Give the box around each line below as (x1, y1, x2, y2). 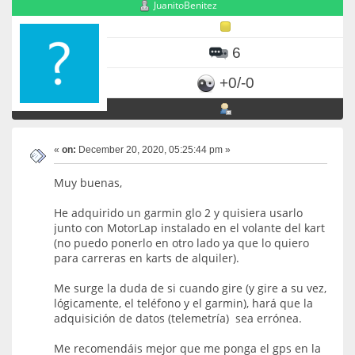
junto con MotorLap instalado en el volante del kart (54, 219, 325, 235)
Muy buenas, (54, 174, 122, 190)
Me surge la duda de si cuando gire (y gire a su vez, (54, 280, 326, 296)
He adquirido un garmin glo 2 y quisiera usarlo (54, 204, 303, 220)
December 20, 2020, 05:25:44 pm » (76, 143, 231, 155)
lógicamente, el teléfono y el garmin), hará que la (54, 295, 313, 311)
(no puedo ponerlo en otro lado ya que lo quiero (54, 235, 309, 250)
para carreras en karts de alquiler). (54, 250, 239, 265)
